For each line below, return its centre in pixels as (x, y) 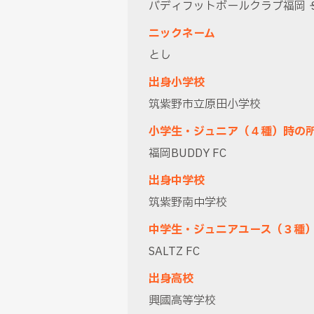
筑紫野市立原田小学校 (205, 104)
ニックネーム (182, 33)
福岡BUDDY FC (187, 153)
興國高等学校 (182, 300)
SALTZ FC (174, 251)
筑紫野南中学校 (188, 202)
